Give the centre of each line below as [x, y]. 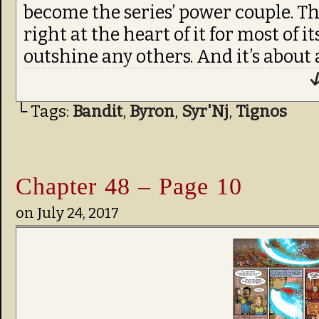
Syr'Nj [205, 111]
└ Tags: [44, 111]
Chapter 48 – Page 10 [129, 186]
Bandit [98, 111]
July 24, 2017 [78, 213]
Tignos [261, 111]
